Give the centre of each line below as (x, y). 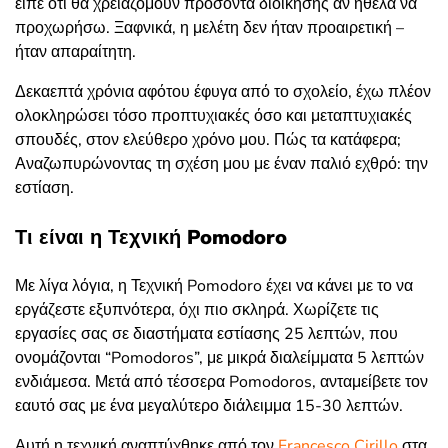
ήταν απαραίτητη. (75, 51)
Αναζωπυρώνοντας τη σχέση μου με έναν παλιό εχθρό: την (221, 163)
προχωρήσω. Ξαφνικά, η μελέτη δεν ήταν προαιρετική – (209, 27)
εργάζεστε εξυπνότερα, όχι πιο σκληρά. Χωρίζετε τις (197, 309)
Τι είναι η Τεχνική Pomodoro (151, 237)
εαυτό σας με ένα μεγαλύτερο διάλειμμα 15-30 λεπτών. (209, 405)
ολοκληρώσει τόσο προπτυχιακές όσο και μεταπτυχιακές (213, 115)
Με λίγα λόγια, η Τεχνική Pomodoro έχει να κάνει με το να (214, 285)
